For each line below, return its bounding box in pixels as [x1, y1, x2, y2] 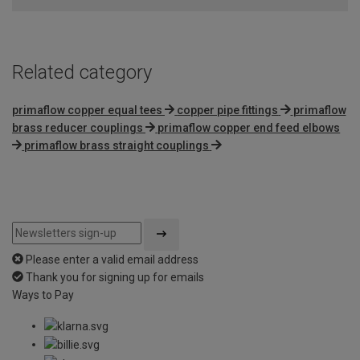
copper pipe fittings [177, 103, 279, 117]
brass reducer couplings [12, 121, 143, 134]
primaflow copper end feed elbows [157, 121, 341, 134]
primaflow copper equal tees [12, 103, 162, 117]
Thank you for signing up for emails [26, 270, 204, 284]
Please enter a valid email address [26, 252, 198, 266]
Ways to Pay [12, 288, 74, 301]
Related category [12, 60, 152, 84]
